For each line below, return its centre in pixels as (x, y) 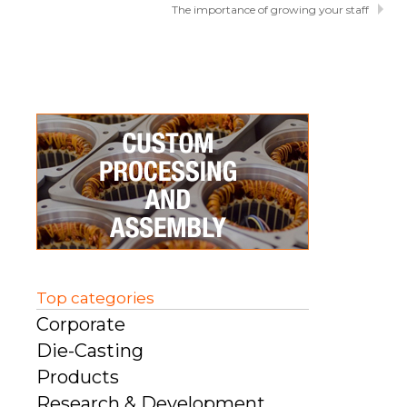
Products (78, 377)
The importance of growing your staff (270, 10)
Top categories (95, 298)
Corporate (81, 325)
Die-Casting (90, 351)
